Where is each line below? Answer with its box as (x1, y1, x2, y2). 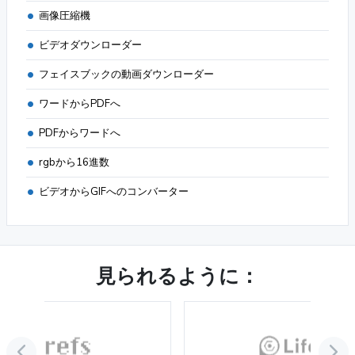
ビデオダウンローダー (39, 37, 142, 52)
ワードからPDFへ (39, 96, 120, 111)
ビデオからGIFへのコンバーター (39, 184, 189, 199)
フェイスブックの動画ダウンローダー (39, 67, 214, 82)
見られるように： (96, 262, 259, 290)
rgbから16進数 (39, 155, 109, 170)
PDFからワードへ (39, 125, 120, 140)
